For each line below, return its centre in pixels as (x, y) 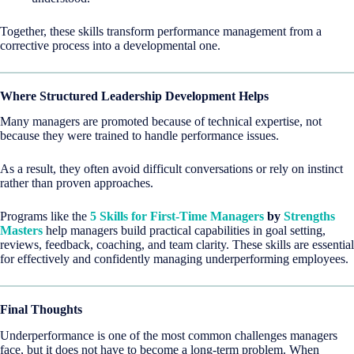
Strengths (309, 217)
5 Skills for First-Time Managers (177, 217)
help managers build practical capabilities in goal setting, (184, 231)
